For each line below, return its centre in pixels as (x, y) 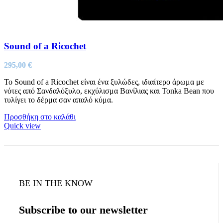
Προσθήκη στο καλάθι (40, 117)
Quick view (22, 126)
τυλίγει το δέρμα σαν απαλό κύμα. (58, 100)
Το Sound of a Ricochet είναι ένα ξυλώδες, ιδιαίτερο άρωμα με (104, 82)
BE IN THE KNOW (56, 183)
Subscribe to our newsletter (83, 210)
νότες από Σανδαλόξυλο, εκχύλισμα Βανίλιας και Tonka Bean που (109, 91)
